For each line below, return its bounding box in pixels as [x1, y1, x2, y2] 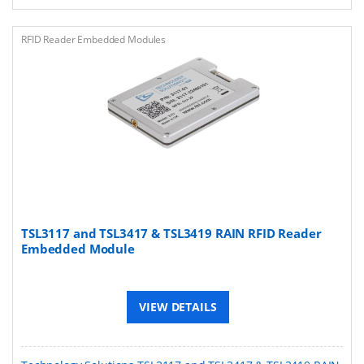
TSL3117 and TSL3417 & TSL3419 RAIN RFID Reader [21, 224, 322, 241]
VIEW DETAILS [139, 298, 217, 314]
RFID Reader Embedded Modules [21, 32, 167, 46]
